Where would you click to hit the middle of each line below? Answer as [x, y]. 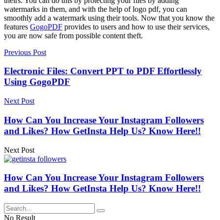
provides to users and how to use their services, [136, 27]
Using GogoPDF [37, 82]
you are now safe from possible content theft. [73, 35]
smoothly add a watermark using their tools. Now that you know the [109, 18]
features [17, 27]
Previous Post [25, 52]
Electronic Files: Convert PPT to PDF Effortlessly [103, 71]
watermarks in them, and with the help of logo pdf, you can [96, 9]
